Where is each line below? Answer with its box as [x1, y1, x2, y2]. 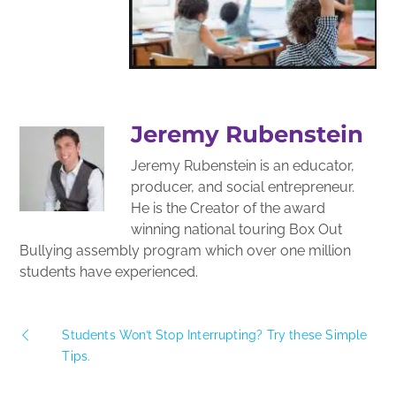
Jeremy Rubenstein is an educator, [131, 156, 355, 174]
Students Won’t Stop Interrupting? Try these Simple [62, 327, 368, 342]
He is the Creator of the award [131, 199, 326, 217]
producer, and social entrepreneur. [131, 178, 355, 195]
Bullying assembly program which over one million [19, 241, 352, 259]
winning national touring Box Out [131, 220, 343, 238]
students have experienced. [19, 263, 199, 280]
